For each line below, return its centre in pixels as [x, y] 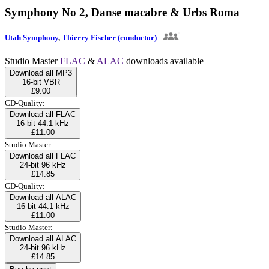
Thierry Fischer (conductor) [109, 37]
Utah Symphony [32, 37]
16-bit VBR [41, 82]
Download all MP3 [41, 73]
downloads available [164, 61]
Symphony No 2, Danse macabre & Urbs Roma [122, 12]
